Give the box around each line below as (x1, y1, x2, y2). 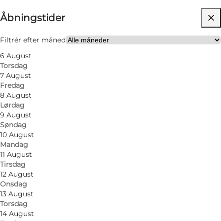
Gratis (34, 13, 54, 22)
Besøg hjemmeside (34, 33, 101, 42)
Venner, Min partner (34, 52, 102, 62)
